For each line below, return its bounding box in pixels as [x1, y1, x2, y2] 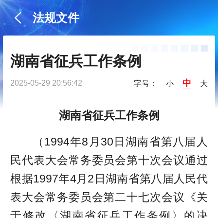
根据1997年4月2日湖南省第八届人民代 [10, 172, 208, 185]
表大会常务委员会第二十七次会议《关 [10, 190, 208, 203]
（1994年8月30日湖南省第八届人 [32, 135, 208, 148]
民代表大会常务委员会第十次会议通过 [10, 153, 208, 166]
